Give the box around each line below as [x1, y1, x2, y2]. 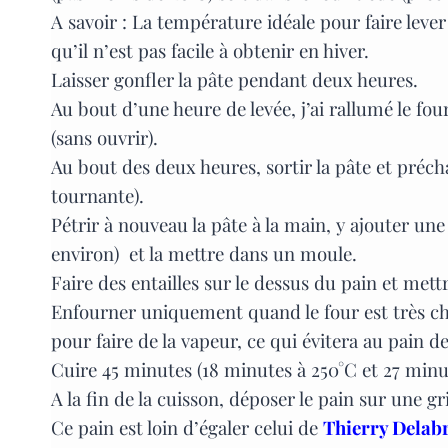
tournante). [51, 183, 144, 209]
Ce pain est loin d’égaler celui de [51, 415, 323, 441]
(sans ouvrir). [51, 125, 158, 151]
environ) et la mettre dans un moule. [51, 241, 357, 267]
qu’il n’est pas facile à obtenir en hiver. [51, 38, 374, 64]
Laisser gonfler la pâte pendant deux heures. [51, 67, 418, 93]
